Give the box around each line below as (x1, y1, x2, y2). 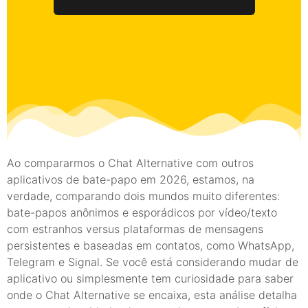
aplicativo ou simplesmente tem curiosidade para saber (7, 272, 294, 285)
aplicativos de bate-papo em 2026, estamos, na (7, 173, 254, 186)
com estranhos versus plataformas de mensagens (7, 222, 263, 236)
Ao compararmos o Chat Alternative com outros (7, 156, 254, 170)
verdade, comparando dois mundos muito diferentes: (7, 189, 280, 203)
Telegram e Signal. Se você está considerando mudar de (7, 255, 298, 269)
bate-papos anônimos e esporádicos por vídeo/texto (7, 206, 277, 219)
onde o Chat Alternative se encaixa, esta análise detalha (7, 288, 297, 302)
